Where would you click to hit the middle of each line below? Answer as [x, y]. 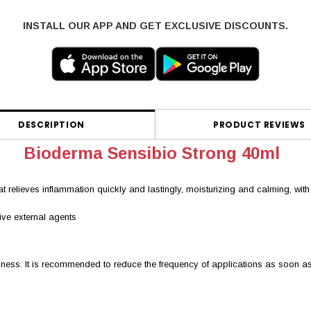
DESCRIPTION [51, 125]
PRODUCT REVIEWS [259, 125]
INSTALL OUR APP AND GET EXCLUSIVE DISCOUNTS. [155, 26]
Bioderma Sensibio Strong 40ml [151, 153]
